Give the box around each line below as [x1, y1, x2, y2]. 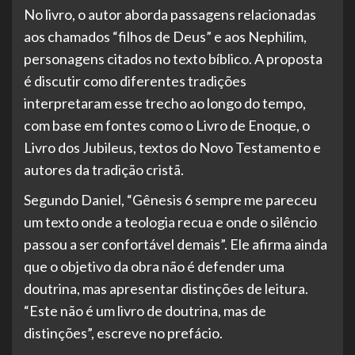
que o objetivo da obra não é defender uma [24, 257, 284, 275]
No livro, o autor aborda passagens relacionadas [24, 5, 316, 23]
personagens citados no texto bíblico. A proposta [24, 49, 323, 67]
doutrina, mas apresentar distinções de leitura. [24, 279, 308, 297]
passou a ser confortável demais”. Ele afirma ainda [24, 235, 327, 253]
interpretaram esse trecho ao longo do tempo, [24, 94, 306, 112]
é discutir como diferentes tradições [24, 71, 246, 90]
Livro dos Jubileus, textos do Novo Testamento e [24, 138, 321, 156]
